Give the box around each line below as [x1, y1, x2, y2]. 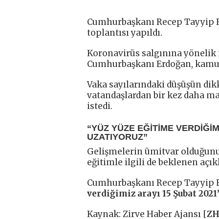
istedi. [87, 100, 112, 111]
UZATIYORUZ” [87, 131, 148, 142]
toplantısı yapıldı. [87, 27, 162, 38]
